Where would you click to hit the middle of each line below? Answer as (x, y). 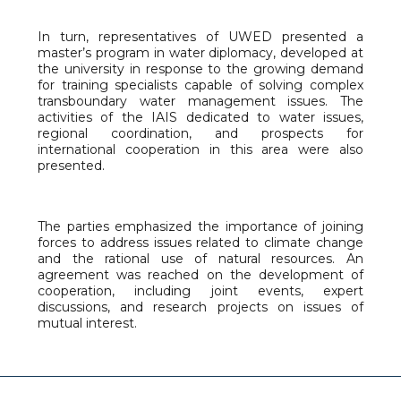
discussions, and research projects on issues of (200, 307)
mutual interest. (87, 324)
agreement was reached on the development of (200, 275)
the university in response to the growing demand (200, 69)
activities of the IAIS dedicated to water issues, (200, 118)
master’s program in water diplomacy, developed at (200, 53)
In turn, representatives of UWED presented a (200, 37)
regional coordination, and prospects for (200, 134)
